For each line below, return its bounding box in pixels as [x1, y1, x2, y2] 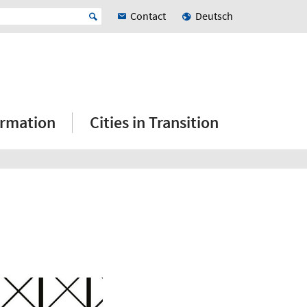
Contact [130, 9, 166, 23]
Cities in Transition [90, 112, 219, 134]
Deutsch [195, 9, 233, 23]
